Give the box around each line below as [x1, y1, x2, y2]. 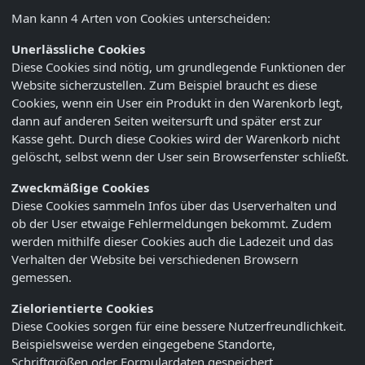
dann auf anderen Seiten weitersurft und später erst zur [11, 112, 322, 130]
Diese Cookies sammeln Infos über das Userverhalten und [11, 197, 336, 214]
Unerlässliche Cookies [11, 41, 145, 58]
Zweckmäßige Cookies [11, 179, 149, 196]
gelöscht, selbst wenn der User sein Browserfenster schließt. [11, 148, 349, 165]
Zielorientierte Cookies [11, 300, 153, 317]
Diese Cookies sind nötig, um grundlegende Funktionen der [11, 59, 345, 76]
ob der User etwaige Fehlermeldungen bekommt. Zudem [11, 215, 332, 232]
